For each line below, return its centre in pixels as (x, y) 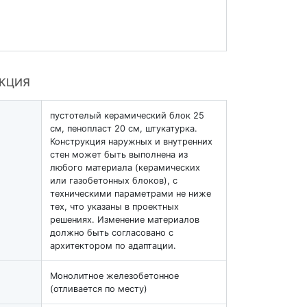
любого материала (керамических (125, 167)
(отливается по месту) (99, 288)
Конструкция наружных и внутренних (131, 141)
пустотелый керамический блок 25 (127, 115)
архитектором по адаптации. (113, 245)
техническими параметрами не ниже (131, 193)
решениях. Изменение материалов (125, 219)
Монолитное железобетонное (114, 275)
